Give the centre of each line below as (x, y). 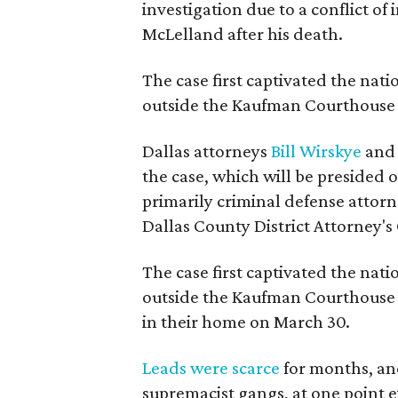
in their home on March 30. (246, 322)
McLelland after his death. (243, 34)
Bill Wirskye (316, 151)
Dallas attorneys (207, 151)
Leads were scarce (211, 368)
